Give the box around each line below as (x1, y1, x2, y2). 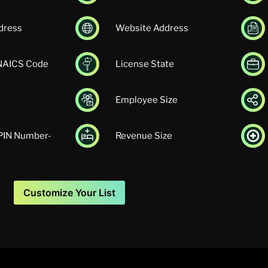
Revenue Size (115, 130, 172, 142)
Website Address (115, 23, 188, 34)
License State (115, 59, 174, 70)
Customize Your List (23, 187, 115, 199)
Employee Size (115, 95, 178, 106)
